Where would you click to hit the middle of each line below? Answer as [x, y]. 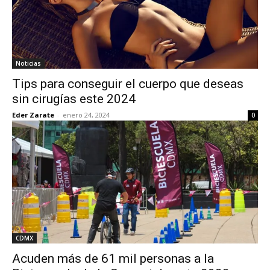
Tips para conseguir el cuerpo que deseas [128, 84]
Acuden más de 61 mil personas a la [113, 259]
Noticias [28, 63]
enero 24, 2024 [86, 115]
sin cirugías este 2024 [74, 99]
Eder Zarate [33, 115]
